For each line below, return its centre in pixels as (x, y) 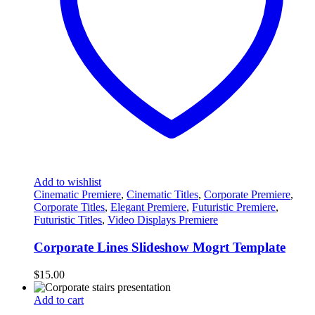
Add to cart (59, 300)
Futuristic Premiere (234, 207)
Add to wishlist (67, 182)
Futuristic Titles (68, 220)
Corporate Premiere (247, 195)
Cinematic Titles (162, 195)
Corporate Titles (69, 207)
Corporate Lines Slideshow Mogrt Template (160, 247)
